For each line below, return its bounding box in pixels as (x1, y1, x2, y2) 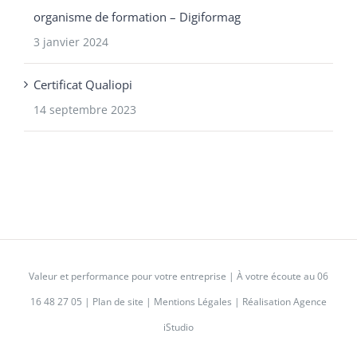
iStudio (163, 320, 194, 335)
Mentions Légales (154, 295, 232, 309)
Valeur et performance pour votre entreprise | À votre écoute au (29, 269, 317, 284)
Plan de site (92, 295, 143, 309)
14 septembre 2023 (33, 102, 136, 118)
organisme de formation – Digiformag (33, 9, 241, 25)
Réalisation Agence (242, 295, 327, 309)
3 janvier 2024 (33, 34, 108, 50)
